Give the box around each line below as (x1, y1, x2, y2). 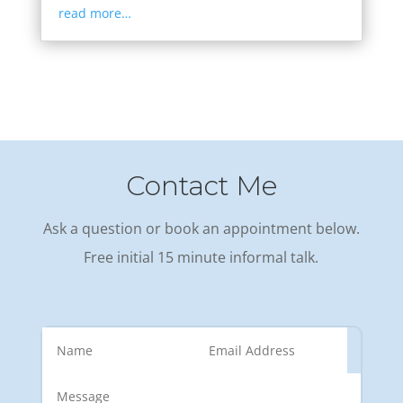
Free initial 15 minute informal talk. (84, 247, 319, 268)
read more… (58, 4, 131, 22)
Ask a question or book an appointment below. (42, 219, 360, 239)
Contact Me (125, 169, 277, 203)
